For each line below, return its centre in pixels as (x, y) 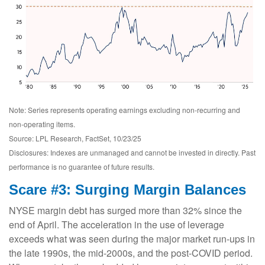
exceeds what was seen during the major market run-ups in (132, 239)
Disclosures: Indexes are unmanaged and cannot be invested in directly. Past (132, 153)
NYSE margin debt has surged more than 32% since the (125, 211)
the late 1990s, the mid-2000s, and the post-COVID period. (131, 253)
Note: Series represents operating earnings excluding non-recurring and (125, 110)
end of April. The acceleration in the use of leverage (117, 225)
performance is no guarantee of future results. (82, 167)
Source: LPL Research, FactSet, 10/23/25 (75, 138)
